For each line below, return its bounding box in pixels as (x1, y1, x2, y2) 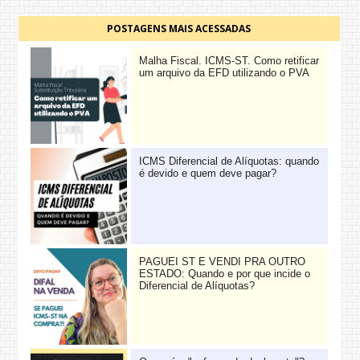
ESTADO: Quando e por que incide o (138, 268, 310, 280)
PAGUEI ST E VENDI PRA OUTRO (138, 256, 305, 268)
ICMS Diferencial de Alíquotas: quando (138, 156, 319, 168)
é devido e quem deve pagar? (138, 168, 276, 180)
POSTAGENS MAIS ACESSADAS (107, 22, 252, 36)
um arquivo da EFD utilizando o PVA (138, 67, 309, 80)
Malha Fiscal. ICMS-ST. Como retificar (138, 55, 319, 67)
